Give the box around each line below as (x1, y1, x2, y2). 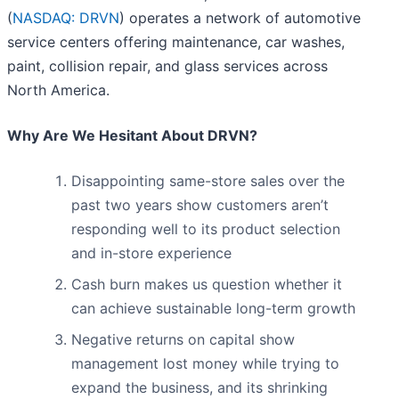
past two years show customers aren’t (71, 196, 329, 215)
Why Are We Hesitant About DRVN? (7, 126, 257, 145)
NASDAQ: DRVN (12, 9, 119, 28)
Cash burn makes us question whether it (71, 275, 342, 294)
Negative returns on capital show (71, 330, 295, 349)
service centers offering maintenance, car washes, (7, 33, 345, 52)
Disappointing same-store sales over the (71, 172, 345, 191)
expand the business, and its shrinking (71, 379, 328, 397)
